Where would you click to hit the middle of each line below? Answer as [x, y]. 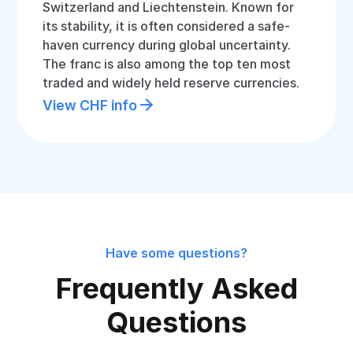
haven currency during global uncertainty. [167, 45]
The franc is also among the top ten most [167, 64]
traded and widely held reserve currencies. [171, 83]
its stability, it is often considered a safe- [167, 26]
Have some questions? [176, 253]
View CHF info [90, 105]
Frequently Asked [176, 288]
